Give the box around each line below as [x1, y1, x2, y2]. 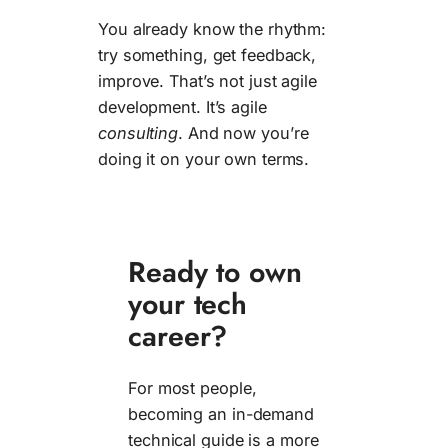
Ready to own [128, 250, 302, 293]
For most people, [128, 378, 257, 399]
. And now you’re [178, 123, 309, 144]
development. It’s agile [98, 97, 267, 118]
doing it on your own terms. [98, 149, 310, 170]
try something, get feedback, [98, 45, 317, 66]
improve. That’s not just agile [98, 71, 317, 92]
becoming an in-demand [128, 404, 314, 425]
